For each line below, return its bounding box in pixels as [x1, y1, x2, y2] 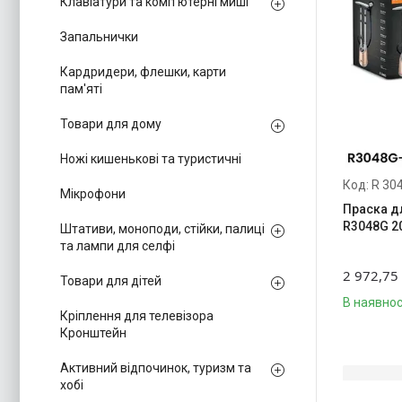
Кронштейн [60, 326, 127, 340]
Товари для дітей [60, 274, 162, 288]
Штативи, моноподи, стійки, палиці [60, 222, 265, 236]
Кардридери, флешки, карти [60, 65, 226, 79]
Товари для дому [60, 117, 162, 131]
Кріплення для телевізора [60, 309, 214, 323]
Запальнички [60, 30, 138, 44]
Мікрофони [60, 187, 126, 201]
